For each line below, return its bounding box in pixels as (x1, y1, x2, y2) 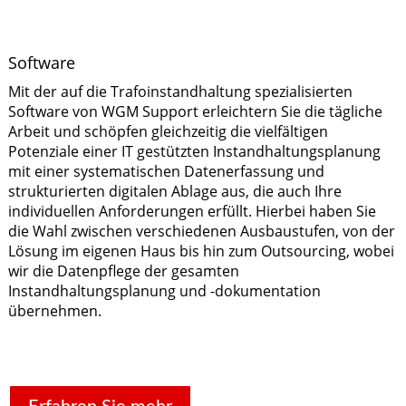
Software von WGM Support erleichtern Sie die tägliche (7, 101, 382, 121)
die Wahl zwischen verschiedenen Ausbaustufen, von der (7, 220, 395, 241)
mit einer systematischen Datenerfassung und (7, 160, 324, 181)
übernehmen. (7, 300, 101, 321)
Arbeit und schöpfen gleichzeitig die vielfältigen (7, 121, 328, 141)
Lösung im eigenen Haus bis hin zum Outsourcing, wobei (7, 240, 394, 261)
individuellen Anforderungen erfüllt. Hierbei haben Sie (7, 200, 376, 221)
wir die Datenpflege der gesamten (7, 260, 239, 281)
